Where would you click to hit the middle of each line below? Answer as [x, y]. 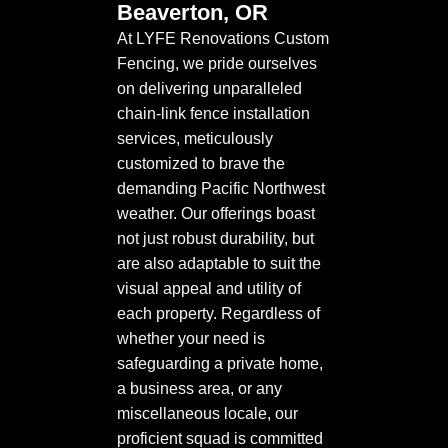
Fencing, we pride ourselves [217, 64]
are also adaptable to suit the [219, 264]
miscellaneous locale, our [207, 414]
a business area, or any [199, 389]
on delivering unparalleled [209, 89]
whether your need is [191, 339]
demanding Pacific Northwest [221, 189]
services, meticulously [195, 139]
